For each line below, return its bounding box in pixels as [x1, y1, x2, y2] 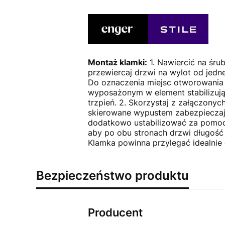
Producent [87, 206, 143, 219]
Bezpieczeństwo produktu [36, 168, 189, 183]
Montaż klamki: [87, 57, 147, 68]
